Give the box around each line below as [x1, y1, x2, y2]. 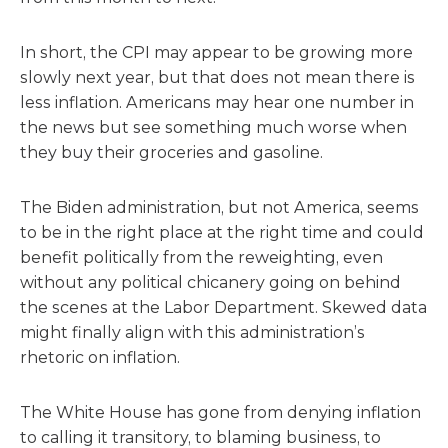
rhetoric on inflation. [20, 348, 180, 367]
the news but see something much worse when [20, 118, 407, 137]
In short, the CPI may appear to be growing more [20, 43, 413, 62]
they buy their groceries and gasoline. [20, 143, 323, 162]
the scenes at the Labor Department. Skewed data [20, 298, 427, 317]
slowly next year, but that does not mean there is [20, 68, 415, 87]
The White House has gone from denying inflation [20, 403, 421, 422]
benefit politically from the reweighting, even [20, 248, 383, 267]
